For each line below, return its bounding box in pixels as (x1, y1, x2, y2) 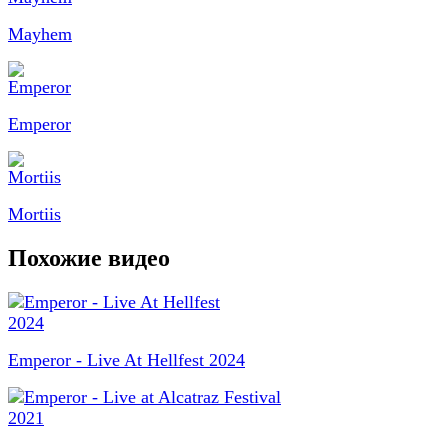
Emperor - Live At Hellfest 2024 (8, 349, 245, 370)
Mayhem (8, 23, 72, 44)
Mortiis (8, 203, 61, 224)
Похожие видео (8, 244, 170, 271)
